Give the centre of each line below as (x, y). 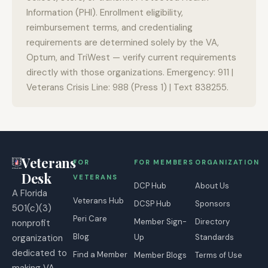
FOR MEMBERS (164, 162)
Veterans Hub (98, 200)
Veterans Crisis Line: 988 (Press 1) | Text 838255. (127, 87)
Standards (214, 237)
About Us (212, 185)
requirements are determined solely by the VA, (123, 42)
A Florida (30, 193)
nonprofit (31, 223)
